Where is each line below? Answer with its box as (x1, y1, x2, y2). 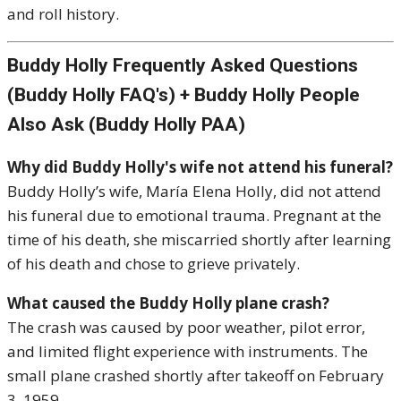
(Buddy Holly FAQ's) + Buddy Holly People (7, 83, 360, 106)
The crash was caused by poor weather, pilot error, (7, 316, 365, 337)
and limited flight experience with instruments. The (7, 340, 368, 362)
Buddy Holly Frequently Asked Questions (7, 54, 358, 76)
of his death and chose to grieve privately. (7, 252, 300, 274)
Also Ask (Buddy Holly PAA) (7, 113, 245, 135)
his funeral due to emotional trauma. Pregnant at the (7, 204, 381, 226)
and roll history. (7, 4, 119, 25)
